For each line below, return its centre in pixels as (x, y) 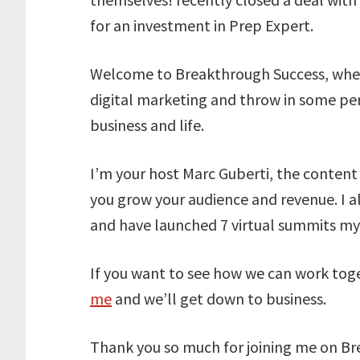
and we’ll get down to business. (219, 299)
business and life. (147, 125)
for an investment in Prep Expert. (202, 25)
